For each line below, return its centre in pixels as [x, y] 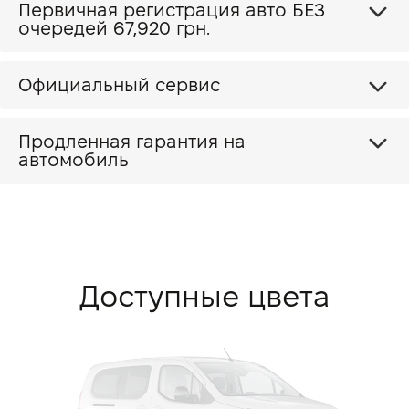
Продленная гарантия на [132, 142]
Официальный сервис [119, 85]
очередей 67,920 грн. [114, 28]
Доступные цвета [204, 296]
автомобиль [73, 160]
